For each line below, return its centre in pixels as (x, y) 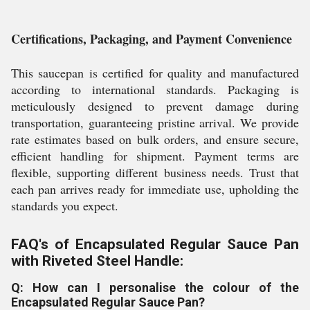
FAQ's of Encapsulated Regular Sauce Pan (155, 244)
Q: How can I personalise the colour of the (155, 288)
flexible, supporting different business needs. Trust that (155, 172)
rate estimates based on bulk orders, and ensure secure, (155, 139)
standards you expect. (65, 206)
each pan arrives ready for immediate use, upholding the (155, 189)
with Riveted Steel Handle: (97, 261)
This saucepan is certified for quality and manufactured (155, 73)
